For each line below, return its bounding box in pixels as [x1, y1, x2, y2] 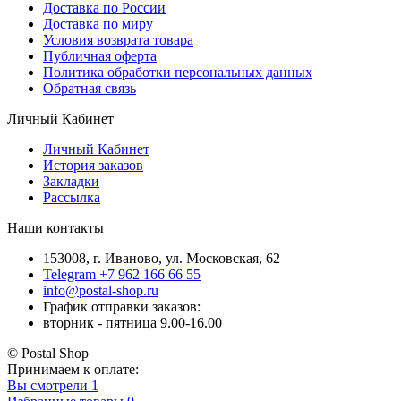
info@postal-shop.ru [43, 282, 158, 298]
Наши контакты [7, 219, 104, 235]
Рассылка [43, 189, 100, 205]
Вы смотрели [7, 377, 88, 393]
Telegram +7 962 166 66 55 [43, 266, 200, 282]
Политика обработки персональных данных [43, 64, 312, 80]
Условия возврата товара [43, 31, 193, 47]
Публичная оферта [43, 47, 157, 64]
